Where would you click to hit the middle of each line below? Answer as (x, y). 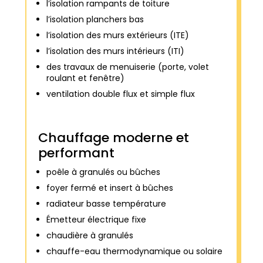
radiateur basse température (106, 203)
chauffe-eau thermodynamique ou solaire (134, 251)
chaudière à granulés (90, 235)
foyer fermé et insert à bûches (109, 188)
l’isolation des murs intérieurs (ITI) (115, 51)
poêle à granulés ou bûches (103, 172)
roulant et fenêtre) (85, 78)
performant (76, 153)
